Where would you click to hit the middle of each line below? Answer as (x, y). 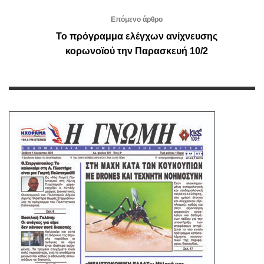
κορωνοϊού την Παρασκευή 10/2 (136, 51)
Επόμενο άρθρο (136, 19)
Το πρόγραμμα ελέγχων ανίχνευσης (136, 36)
